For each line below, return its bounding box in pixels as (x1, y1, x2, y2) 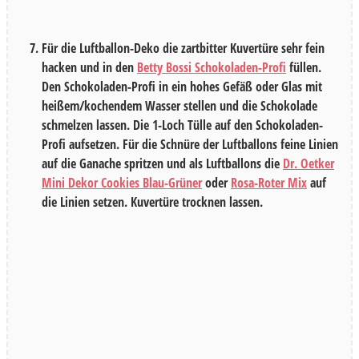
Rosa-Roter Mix (231, 174, 307, 192)
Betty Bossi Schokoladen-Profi (137, 58, 286, 77)
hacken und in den (42, 58, 137, 77)
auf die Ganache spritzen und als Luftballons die (42, 155, 283, 173)
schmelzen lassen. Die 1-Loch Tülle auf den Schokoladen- (42, 116, 323, 135)
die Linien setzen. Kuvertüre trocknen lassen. (42, 193, 263, 212)
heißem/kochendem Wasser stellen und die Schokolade (42, 97, 317, 115)
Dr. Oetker (283, 155, 334, 173)
